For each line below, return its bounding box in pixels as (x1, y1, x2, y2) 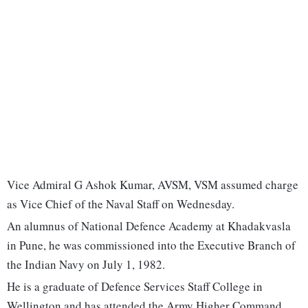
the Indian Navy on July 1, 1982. (7, 256, 165, 273)
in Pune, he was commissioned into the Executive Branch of (7, 237, 296, 254)
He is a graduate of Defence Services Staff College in (7, 278, 263, 295)
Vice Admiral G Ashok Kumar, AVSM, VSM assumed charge (7, 177, 298, 193)
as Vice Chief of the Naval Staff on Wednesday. (7, 196, 234, 212)
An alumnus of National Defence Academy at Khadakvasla (7, 218, 291, 234)
